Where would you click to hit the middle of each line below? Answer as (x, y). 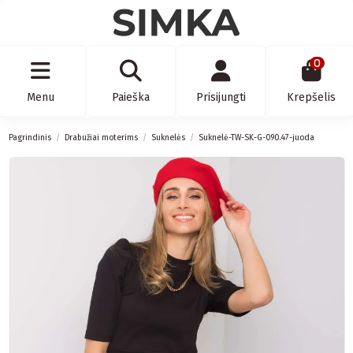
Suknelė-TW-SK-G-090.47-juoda (256, 138)
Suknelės (168, 138)
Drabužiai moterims (101, 138)
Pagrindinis (30, 138)
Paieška (130, 98)
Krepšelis (312, 98)
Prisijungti (221, 98)
